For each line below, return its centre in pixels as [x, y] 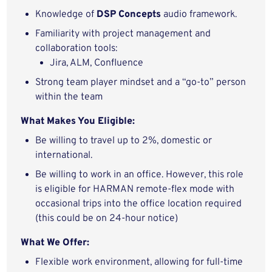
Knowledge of [66, 15]
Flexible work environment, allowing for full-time [139, 262]
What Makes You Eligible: [78, 121]
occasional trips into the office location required [139, 204]
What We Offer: [55, 243]
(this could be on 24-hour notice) [107, 219]
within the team [69, 97]
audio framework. [199, 15]
